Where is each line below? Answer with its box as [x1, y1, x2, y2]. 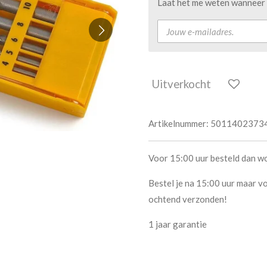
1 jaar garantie [148, 219, 209, 230]
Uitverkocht [152, 76, 211, 91]
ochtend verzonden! [148, 194, 229, 205]
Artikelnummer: [148, 118, 209, 129]
